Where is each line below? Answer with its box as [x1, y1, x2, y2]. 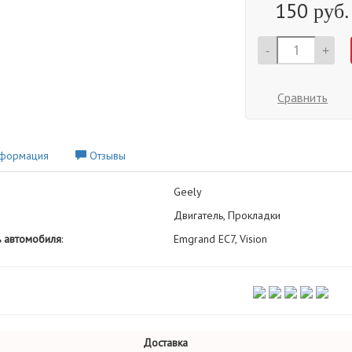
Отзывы [86, 148, 126, 163]
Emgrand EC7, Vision [173, 232, 267, 246]
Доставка [143, 335, 188, 350]
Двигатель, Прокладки [173, 208, 280, 222]
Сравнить [277, 90, 328, 105]
